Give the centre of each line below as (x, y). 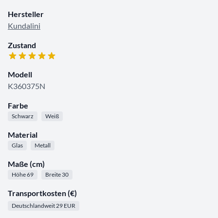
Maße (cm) (26, 164)
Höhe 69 (23, 175)
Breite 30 (57, 175)
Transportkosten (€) (42, 193)
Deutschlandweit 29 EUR (44, 206)
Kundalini (24, 26)
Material (23, 135)
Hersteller (26, 14)
